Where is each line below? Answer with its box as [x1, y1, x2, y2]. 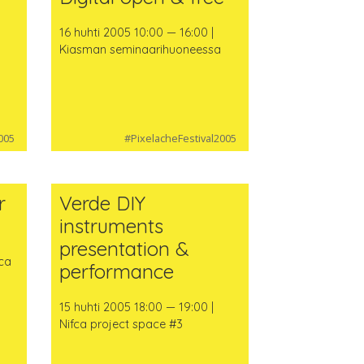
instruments [59, 214, 164, 239]
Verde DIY [59, 191, 146, 216]
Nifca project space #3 [59, 317, 184, 332]
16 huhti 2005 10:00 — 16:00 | [59, 24, 214, 40]
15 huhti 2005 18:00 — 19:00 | [59, 300, 214, 315]
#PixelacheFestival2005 [123, 131, 236, 146]
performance [59, 259, 175, 284]
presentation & [59, 236, 190, 262]
